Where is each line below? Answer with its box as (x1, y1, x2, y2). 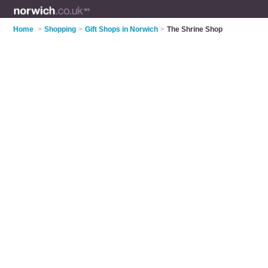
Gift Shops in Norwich (85, 25, 159, 33)
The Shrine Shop (167, 25, 223, 33)
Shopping (44, 25, 77, 33)
